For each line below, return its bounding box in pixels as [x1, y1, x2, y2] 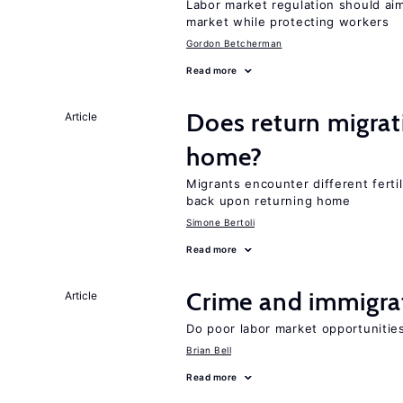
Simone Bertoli [186, 217, 255, 228]
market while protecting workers [186, 14, 390, 29]
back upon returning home [186, 193, 351, 208]
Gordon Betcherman [186, 38, 282, 49]
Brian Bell [186, 345, 231, 355]
